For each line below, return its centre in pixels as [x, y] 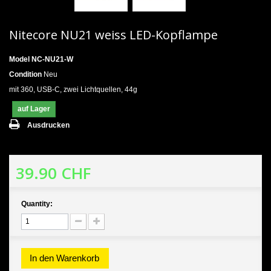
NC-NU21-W [52, 59]
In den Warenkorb [64, 258]
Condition [25, 74]
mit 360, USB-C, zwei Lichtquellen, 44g [73, 89]
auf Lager [34, 109]
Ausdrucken [48, 125]
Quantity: [37, 204]
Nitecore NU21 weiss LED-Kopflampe [113, 34]
